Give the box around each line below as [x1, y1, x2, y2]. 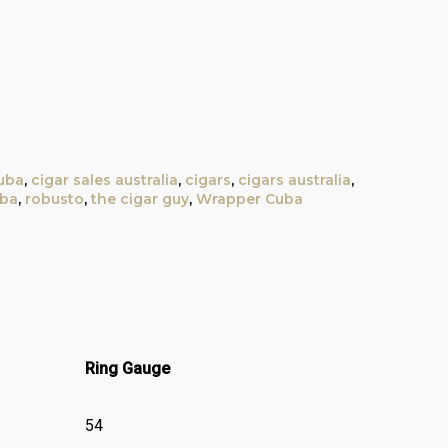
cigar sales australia [30, 171, 178, 189]
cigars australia [237, 171, 351, 189]
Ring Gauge [84, 359, 170, 379]
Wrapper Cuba [195, 190, 303, 208]
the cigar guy [90, 190, 189, 208]
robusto [24, 190, 84, 208]
